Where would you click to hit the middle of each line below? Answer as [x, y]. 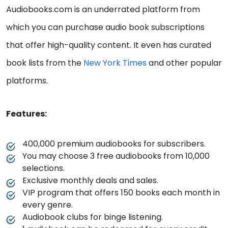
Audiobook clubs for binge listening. [93, 217]
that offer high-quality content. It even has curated [109, 45]
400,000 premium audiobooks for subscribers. [114, 144]
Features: [26, 114]
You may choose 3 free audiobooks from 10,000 [116, 156]
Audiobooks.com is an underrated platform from [103, 10]
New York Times [115, 63]
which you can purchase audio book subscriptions [105, 27]
